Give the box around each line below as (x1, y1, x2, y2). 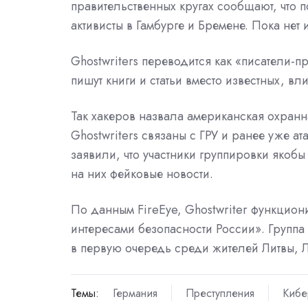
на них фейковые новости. (71, 164, 213, 183)
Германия (112, 285, 157, 302)
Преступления (185, 285, 254, 302)
